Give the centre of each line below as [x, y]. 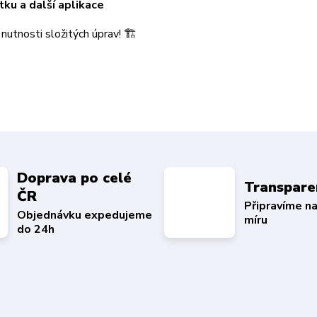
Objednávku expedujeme [84, 215]
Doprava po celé [74, 178]
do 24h [35, 229]
